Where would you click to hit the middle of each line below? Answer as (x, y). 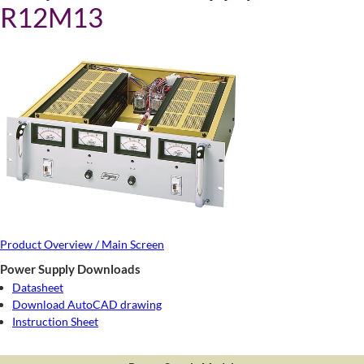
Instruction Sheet (55, 321)
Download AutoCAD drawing (87, 304)
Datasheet (38, 287)
